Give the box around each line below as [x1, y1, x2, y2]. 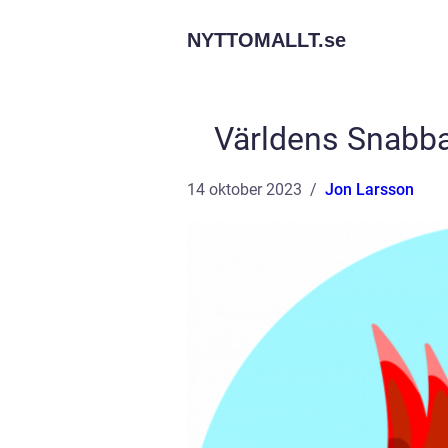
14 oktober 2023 [187, 180, 302, 199]
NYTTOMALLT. [187, 29, 324, 51]
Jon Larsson [325, 180, 414, 199]
